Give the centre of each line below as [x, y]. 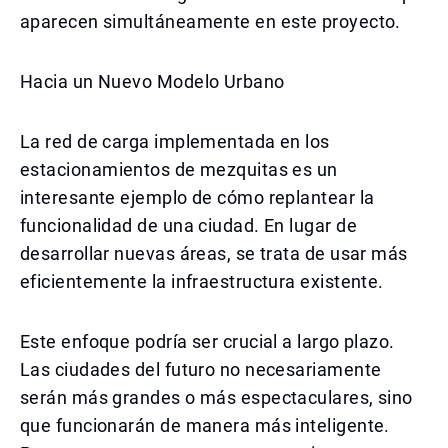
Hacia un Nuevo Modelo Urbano [152, 81]
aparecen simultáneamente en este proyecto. [210, 21]
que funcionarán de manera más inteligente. [205, 425]
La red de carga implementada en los [175, 141]
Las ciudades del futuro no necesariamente [201, 369]
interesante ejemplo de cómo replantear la [197, 197]
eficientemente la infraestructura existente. [202, 281]
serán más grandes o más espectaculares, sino [216, 397]
